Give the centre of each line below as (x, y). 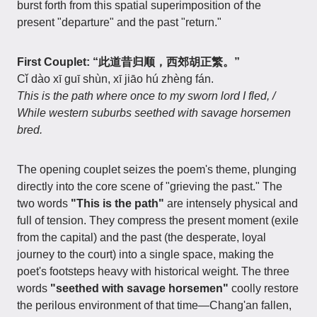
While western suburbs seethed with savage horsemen (154, 113)
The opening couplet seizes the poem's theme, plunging (157, 169)
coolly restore (264, 288)
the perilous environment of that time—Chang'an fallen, (154, 305)
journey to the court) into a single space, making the (145, 254)
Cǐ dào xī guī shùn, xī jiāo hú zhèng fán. (115, 79)
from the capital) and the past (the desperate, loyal (142, 237)
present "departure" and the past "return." (119, 22)
